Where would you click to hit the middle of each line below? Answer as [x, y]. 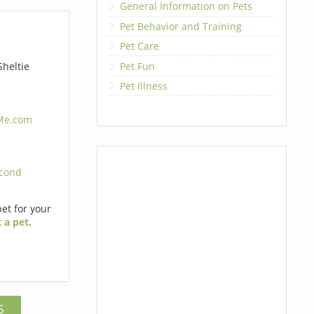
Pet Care [139, 46]
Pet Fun [137, 66]
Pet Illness [143, 86]
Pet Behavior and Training [180, 26]
